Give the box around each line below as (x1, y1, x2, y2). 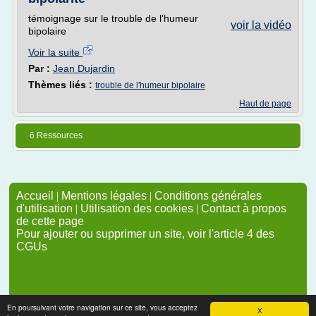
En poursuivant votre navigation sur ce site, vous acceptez (7, 302, 197, 312)
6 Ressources (30, 130, 83, 140)
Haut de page (239, 99, 291, 109)
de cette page (16, 215, 84, 227)
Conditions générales (154, 190, 262, 202)
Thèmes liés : (28, 79, 95, 90)
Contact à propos (201, 202, 286, 214)
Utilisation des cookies (80, 202, 193, 214)
